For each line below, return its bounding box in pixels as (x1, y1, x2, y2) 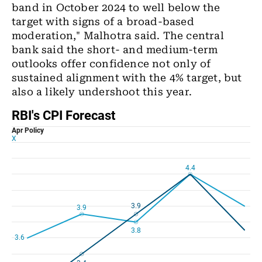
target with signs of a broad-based (12, 16, 194, 28)
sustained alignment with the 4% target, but (12, 72, 242, 84)
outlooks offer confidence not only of (12, 58, 211, 70)
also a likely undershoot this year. (12, 86, 192, 98)
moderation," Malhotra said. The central (12, 30, 224, 42)
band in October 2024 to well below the (12, 2, 220, 14)
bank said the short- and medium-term (12, 44, 218, 56)
